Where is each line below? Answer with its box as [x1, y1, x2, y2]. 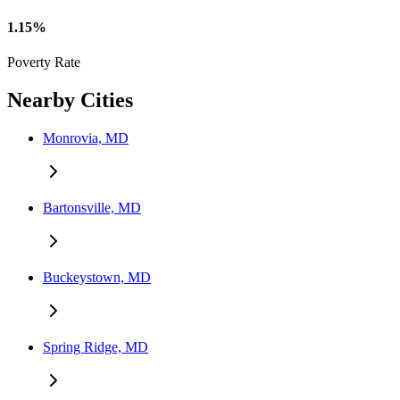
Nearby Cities [7, 88, 133, 112]
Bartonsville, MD [43, 200, 141, 216]
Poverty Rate [7, 54, 80, 71]
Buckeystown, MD [43, 270, 151, 286]
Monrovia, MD [43, 130, 129, 146]
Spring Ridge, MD [43, 339, 148, 355]
